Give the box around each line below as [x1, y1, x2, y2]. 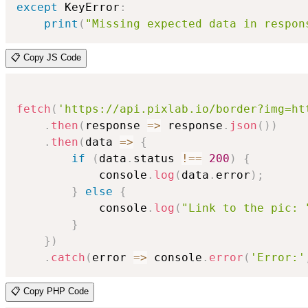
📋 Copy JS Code [11, 52, 81, 63]
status [133, 152, 181, 166]
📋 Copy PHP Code [11, 286, 89, 297]
